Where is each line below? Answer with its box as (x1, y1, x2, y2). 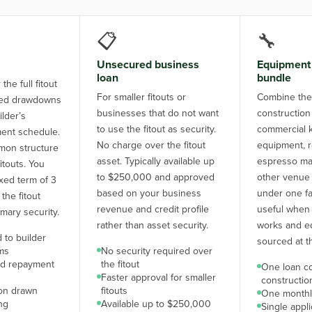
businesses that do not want (96, 107, 219, 119)
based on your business (96, 187, 201, 199)
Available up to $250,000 (100, 298, 211, 310)
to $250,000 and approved (96, 171, 214, 183)
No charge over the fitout (96, 139, 205, 151)
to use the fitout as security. (96, 123, 216, 135)
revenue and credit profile (96, 203, 209, 215)
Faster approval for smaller (100, 272, 216, 283)
